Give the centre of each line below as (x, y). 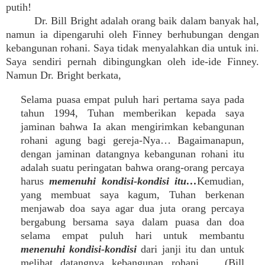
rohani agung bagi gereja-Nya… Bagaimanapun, (132, 140)
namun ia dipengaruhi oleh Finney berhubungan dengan (132, 34)
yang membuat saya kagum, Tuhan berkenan (132, 195)
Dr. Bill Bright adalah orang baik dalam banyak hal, (147, 21)
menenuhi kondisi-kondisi (79, 249)
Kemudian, (221, 181)
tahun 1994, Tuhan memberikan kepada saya (132, 113)
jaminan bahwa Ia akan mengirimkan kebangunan (132, 127)
